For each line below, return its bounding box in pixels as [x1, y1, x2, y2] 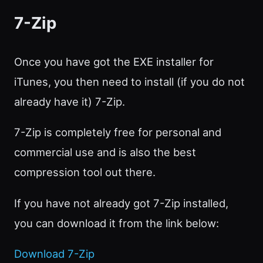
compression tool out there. [14, 166, 156, 179]
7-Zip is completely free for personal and [14, 126, 221, 139]
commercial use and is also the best [14, 146, 196, 159]
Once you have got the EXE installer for [14, 55, 214, 68]
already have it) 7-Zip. [14, 95, 125, 108]
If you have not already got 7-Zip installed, [14, 196, 228, 210]
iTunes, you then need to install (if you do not [14, 75, 245, 88]
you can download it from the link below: [14, 216, 219, 230]
